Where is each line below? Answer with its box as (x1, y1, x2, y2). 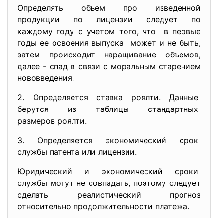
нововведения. (18, 73, 74, 83)
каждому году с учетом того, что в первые (18, 26, 200, 36)
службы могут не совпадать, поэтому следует (18, 178, 200, 188)
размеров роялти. (18, 116, 87, 126)
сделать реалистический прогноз (18, 190, 200, 200)
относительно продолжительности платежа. (18, 201, 189, 211)
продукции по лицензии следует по (18, 15, 200, 24)
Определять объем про (18, 3, 155, 13)
